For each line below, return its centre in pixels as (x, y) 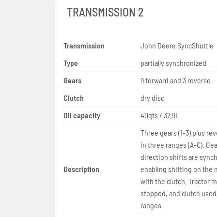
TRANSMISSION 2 (105, 12)
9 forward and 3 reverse (175, 80)
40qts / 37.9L (160, 115)
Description (81, 169)
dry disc (152, 97)
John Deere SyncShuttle (177, 45)
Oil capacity (82, 115)
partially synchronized (173, 62)
